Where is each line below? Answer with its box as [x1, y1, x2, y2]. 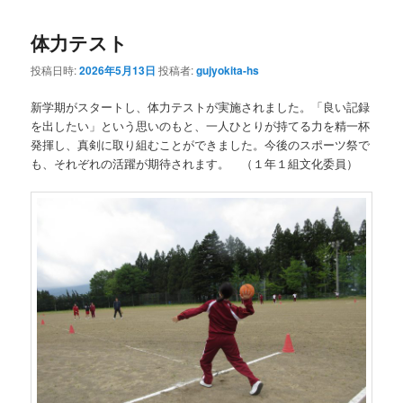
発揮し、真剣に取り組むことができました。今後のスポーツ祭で [31, 136, 371, 154]
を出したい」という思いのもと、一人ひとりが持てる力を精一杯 [31, 117, 371, 135]
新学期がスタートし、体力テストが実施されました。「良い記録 [31, 98, 371, 116]
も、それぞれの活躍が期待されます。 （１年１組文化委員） [31, 155, 359, 173]
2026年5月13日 [79, 62, 157, 79]
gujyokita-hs [196, 62, 260, 79]
